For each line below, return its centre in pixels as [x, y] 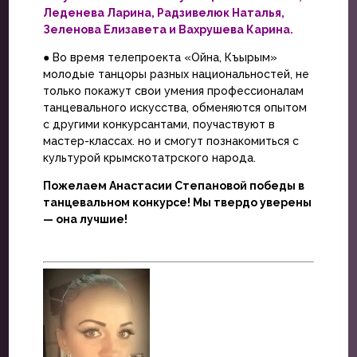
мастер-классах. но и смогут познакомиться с [171, 141]
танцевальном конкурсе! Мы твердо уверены [177, 202]
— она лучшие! [85, 219]
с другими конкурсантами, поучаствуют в [159, 124]
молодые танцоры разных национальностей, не [176, 74]
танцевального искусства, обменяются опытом [175, 107]
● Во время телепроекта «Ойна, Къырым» [160, 57]
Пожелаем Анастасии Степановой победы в [173, 185]
